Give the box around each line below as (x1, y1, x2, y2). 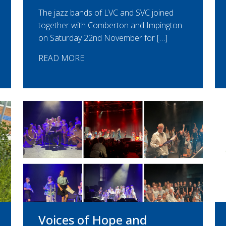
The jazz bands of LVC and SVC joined (38, 7, 174, 19)
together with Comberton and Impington (38, 20, 182, 31)
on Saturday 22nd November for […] (38, 32, 167, 44)
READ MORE (38, 52, 84, 64)
